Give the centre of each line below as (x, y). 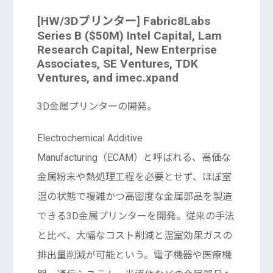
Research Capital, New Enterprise (127, 50)
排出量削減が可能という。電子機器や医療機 (134, 255)
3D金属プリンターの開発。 (97, 107)
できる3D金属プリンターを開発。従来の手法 (136, 216)
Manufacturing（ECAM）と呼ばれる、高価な (134, 158)
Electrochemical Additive (90, 138)
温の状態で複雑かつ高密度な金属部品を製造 (134, 197)
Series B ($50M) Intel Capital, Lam (129, 36)
